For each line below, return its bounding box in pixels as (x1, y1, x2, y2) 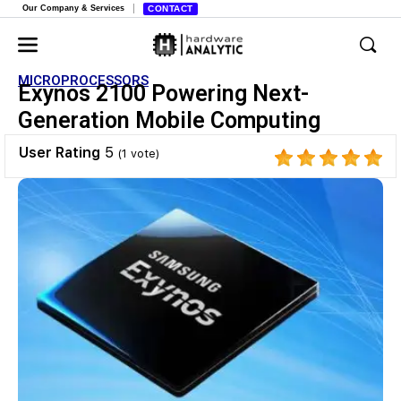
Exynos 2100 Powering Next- (18, 81, 309, 107)
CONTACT (148, 4, 193, 13)
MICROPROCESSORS (18, 73, 149, 89)
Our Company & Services (22, 4, 124, 13)
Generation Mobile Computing (18, 107, 320, 133)
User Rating (19, 144, 100, 161)
